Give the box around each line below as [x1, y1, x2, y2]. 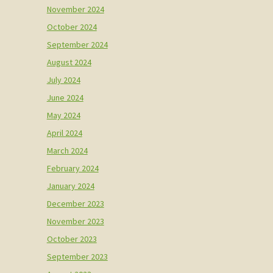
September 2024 [46, 38, 108, 50]
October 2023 [46, 233, 97, 244]
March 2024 [46, 144, 88, 156]
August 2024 [46, 56, 91, 68]
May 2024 [46, 109, 80, 121]
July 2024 [46, 74, 80, 85]
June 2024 [46, 91, 83, 103]
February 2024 [46, 162, 99, 174]
